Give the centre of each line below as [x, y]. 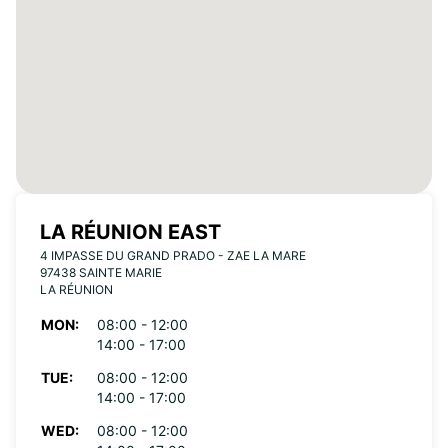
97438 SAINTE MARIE [101, 272]
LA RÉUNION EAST [130, 232]
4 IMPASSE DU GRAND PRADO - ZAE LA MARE [173, 255]
